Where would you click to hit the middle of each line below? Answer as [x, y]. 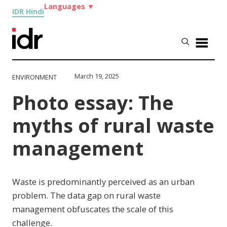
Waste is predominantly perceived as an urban [104, 181]
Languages [66, 6]
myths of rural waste [113, 125]
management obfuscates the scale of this [93, 209]
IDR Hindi [28, 11]
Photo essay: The [93, 102]
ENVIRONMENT [35, 77]
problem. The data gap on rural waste [87, 195]
